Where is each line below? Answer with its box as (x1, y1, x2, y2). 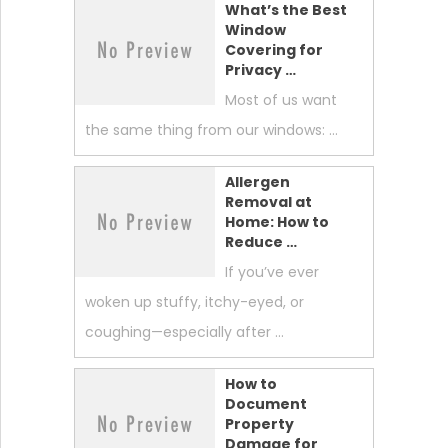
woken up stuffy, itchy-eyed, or (84, 292, 304, 313)
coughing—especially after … (84, 322, 284, 343)
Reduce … (224, 232, 297, 253)
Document (224, 394, 307, 415)
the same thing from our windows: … (84, 120, 338, 141)
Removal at (224, 192, 312, 213)
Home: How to (224, 212, 329, 233)
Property (224, 414, 294, 435)
